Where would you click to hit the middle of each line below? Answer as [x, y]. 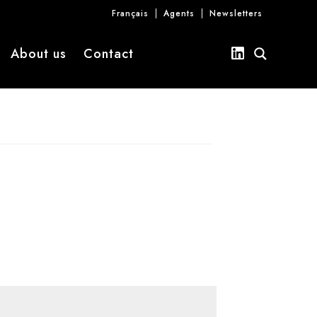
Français [130, 13]
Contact [108, 53]
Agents [179, 13]
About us [38, 53]
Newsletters [236, 13]
